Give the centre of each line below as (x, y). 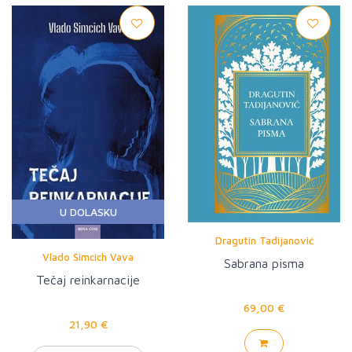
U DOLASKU (88, 211)
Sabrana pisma (264, 264)
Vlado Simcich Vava (88, 257)
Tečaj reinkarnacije (88, 280)
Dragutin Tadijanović (264, 240)
